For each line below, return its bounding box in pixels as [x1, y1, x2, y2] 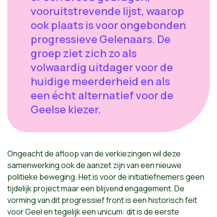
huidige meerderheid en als [31, 74, 170, 89]
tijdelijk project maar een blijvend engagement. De [7, 183, 185, 194]
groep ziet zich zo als [31, 46, 137, 61]
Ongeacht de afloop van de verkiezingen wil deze [7, 148, 181, 159]
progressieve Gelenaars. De [31, 32, 170, 46]
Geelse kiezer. [31, 102, 101, 117]
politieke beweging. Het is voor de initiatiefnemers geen [7, 171, 204, 182]
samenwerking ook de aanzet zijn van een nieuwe [7, 160, 182, 170]
